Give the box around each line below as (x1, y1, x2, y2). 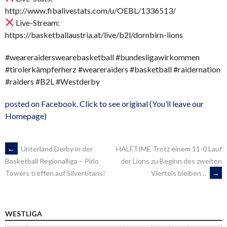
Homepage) (5, 110, 47, 121)
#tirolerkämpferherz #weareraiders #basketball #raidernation (5, 64, 220, 74)
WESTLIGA (5, 209, 42, 218)
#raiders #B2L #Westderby (5, 76, 100, 86)
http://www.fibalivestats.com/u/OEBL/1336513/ (5, 5, 176, 15)
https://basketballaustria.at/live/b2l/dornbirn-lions (5, 29, 183, 40)
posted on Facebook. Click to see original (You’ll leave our (5, 98, 204, 108)
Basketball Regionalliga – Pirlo (5, 157, 99, 166)
